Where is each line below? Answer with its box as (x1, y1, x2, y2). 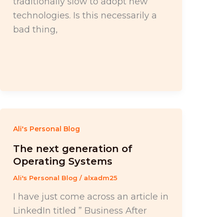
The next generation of (13, 143, 132, 155)
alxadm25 (83, 174, 117, 182)
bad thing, (13, 24, 58, 35)
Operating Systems (13, 155, 112, 168)
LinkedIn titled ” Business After (13, 205, 147, 216)
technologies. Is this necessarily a (13, 10, 157, 21)
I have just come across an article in (13, 191, 169, 202)
